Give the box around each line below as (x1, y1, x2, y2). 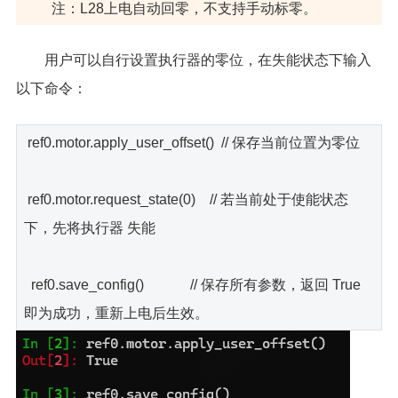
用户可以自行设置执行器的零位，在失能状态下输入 (44, 52, 371, 68)
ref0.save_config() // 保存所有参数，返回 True (23, 276, 361, 292)
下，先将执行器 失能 (23, 219, 155, 235)
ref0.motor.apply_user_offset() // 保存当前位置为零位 (23, 134, 360, 150)
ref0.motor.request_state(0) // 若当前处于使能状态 (23, 191, 348, 207)
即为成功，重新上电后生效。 (23, 305, 209, 321)
